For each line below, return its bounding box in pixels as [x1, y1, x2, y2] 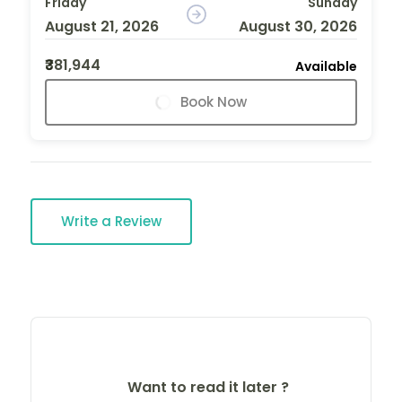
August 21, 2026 [45, 15, 159, 37]
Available [295, 57, 357, 75]
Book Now [180, 92, 247, 111]
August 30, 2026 [238, 15, 357, 37]
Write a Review [61, 211, 162, 231]
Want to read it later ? [127, 376, 289, 398]
